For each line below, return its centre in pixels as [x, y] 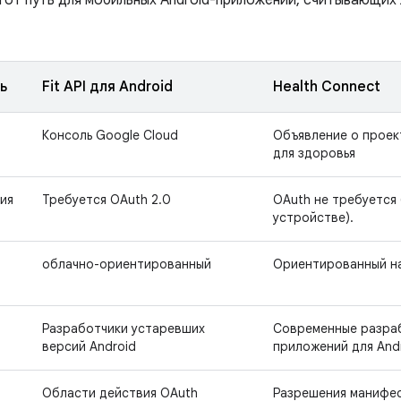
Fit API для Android [107, 87]
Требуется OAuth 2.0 [107, 200]
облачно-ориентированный [127, 264]
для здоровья [314, 153]
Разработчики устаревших [124, 328]
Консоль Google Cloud [110, 135]
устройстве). [313, 218]
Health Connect [327, 87]
